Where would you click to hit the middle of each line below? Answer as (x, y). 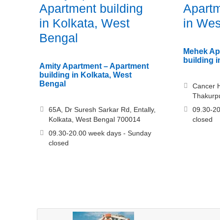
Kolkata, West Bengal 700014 (95, 120)
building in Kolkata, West (85, 75)
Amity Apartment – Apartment (94, 66)
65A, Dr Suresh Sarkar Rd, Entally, (102, 110)
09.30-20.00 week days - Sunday (100, 133)
